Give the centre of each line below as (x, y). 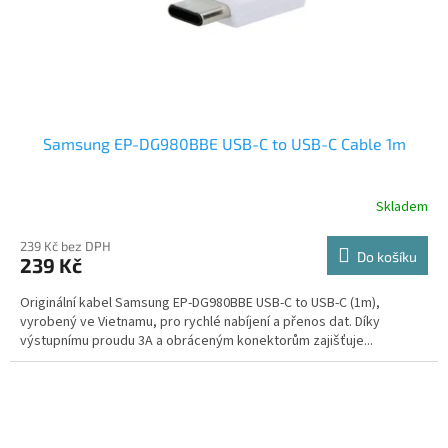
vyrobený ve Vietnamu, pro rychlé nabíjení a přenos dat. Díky (200, 322)
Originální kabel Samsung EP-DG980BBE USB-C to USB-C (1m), (200, 303)
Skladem (402, 206)
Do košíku (387, 257)
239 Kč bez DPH (65, 246)
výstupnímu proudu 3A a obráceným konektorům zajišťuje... (196, 341)
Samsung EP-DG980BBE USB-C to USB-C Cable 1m (224, 144)
